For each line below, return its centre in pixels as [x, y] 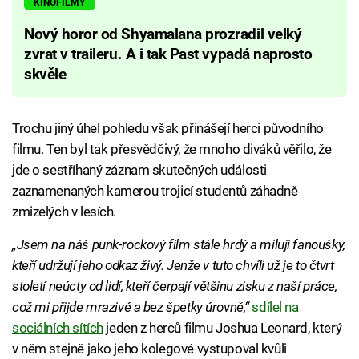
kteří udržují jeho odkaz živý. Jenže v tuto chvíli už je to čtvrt [173, 265]
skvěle [45, 74]
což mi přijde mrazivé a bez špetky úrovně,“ [131, 307]
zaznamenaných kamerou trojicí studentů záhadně [155, 190]
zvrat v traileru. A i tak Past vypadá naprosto [168, 54]
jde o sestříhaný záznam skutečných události [139, 169]
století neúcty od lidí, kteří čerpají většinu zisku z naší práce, [175, 286]
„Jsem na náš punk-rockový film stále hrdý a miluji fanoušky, [179, 244]
